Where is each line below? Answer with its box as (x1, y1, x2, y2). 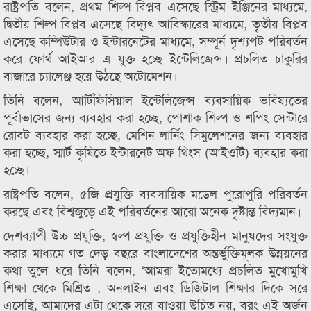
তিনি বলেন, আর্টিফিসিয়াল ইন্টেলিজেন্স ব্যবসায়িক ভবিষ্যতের (3, 90, 308, 108)
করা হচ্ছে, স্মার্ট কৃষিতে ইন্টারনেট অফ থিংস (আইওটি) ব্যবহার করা (3, 142, 308, 160)
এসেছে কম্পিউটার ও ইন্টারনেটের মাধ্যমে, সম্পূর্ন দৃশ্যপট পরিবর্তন (3, 31, 308, 49)
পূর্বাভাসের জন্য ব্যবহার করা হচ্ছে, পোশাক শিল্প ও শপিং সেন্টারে (3, 108, 308, 126)
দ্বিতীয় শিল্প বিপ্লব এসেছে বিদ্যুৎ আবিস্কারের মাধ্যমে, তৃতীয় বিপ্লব (3, 14, 308, 32)
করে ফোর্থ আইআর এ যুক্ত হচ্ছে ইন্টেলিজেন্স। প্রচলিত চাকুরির (3, 49, 308, 67)
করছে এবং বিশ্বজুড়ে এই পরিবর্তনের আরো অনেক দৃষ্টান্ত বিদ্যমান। (3, 201, 301, 219)
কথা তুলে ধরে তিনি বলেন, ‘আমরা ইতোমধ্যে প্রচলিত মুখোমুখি (3, 260, 308, 278)
